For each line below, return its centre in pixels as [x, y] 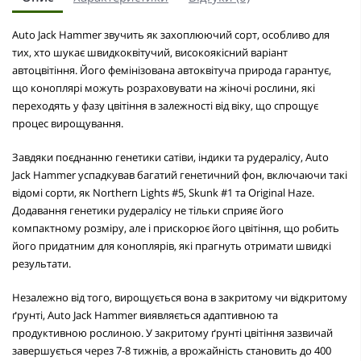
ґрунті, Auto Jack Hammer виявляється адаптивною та [145, 315]
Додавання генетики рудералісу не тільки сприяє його [148, 210]
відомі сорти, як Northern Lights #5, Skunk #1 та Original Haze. [163, 192]
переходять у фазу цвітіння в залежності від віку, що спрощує [165, 105]
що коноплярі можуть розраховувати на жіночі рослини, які [164, 87]
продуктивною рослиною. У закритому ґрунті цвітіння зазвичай [172, 332]
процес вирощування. [68, 123]
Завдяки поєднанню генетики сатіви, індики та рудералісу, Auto [170, 157]
